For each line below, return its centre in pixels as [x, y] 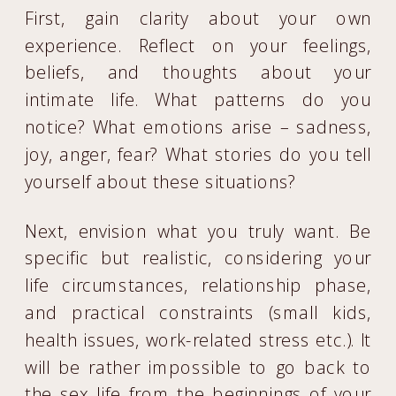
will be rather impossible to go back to [198, 367]
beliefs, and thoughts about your [198, 72]
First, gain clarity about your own [198, 18]
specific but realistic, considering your [198, 258]
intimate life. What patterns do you [198, 99]
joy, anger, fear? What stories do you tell [198, 154]
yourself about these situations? [161, 181]
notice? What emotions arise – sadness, [198, 127]
